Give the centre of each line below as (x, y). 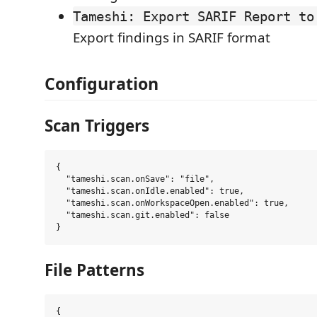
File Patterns (94, 270)
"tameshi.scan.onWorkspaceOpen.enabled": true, (172, 203)
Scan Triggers (97, 125)
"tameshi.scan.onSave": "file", (135, 179)
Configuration (102, 83)
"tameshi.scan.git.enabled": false (143, 215)
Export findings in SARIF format (172, 37)
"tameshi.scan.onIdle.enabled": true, (150, 191)
